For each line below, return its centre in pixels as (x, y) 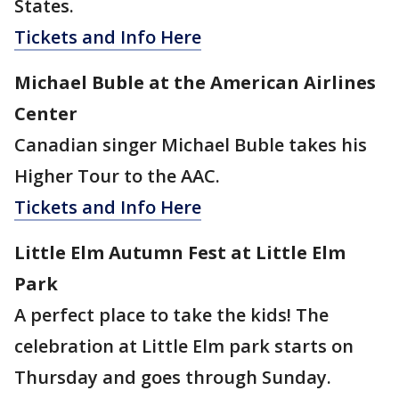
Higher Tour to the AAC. (117, 176)
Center (46, 114)
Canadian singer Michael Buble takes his (191, 145)
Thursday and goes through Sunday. (173, 378)
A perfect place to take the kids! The (171, 315)
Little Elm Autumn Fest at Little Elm (180, 253)
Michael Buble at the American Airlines (195, 83)
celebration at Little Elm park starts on (184, 346)
